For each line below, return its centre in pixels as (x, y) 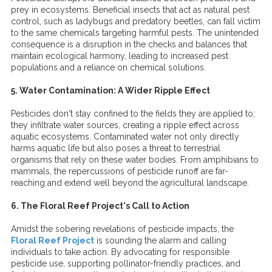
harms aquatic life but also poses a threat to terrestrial (116, 148)
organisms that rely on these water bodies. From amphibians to (135, 160)
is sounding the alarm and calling (160, 240)
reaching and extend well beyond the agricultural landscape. (130, 183)
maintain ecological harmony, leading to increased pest (120, 56)
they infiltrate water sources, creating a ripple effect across (125, 125)
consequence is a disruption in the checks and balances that (129, 44)
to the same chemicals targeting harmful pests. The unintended (135, 33)
